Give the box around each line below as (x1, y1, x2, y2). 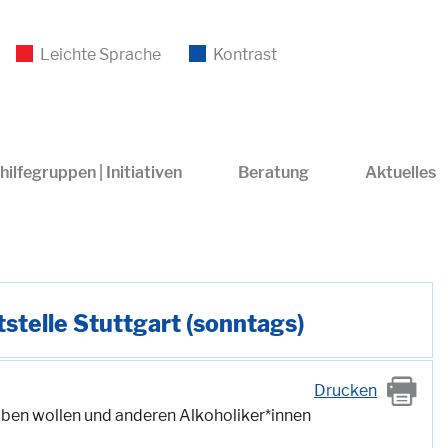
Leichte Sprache (39, 45, 161, 64)
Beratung (237, 163, 309, 182)
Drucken (314, 380, 377, 400)
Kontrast (212, 45, 277, 64)
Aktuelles (364, 163, 436, 182)
